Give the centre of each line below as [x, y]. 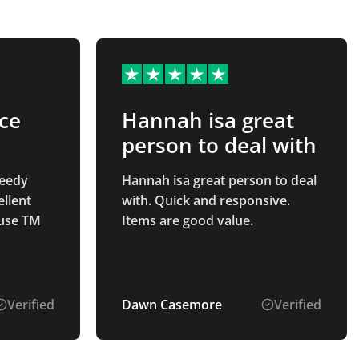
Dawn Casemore [171, 305]
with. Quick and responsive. [206, 201]
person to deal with [219, 145]
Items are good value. [187, 221]
